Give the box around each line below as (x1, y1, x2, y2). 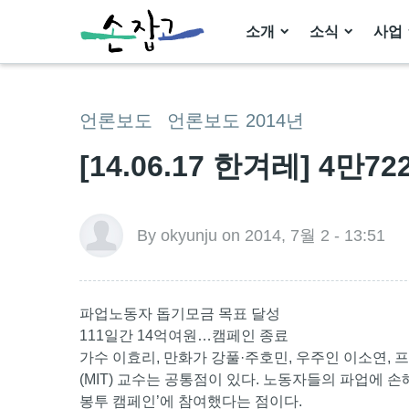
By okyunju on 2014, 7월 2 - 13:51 (137, 226, 385, 246)
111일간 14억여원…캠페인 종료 (79, 328, 288, 344)
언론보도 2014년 (167, 110, 304, 131)
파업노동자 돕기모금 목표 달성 (79, 306, 280, 322)
